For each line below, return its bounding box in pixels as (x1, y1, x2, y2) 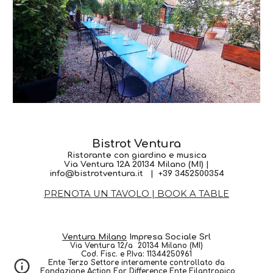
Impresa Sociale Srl (127, 232, 211, 241)
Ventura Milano (62, 232, 127, 241)
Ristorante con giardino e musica (66, 151, 207, 160)
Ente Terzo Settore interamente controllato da (48, 258, 225, 267)
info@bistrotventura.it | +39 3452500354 (49, 169, 224, 178)
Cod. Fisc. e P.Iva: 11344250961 (81, 250, 192, 258)
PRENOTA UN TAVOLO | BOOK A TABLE (44, 188, 229, 199)
